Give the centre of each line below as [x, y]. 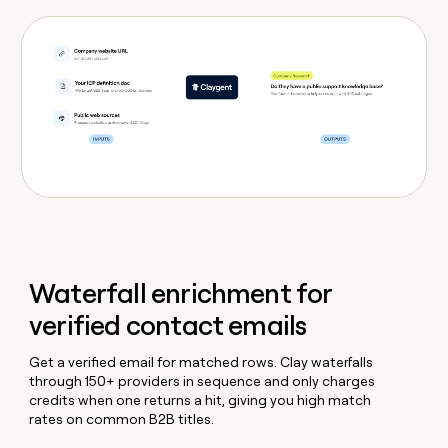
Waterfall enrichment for [181, 294]
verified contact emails [168, 326]
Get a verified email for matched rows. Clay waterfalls [201, 361]
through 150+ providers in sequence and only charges [202, 380]
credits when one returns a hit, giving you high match [200, 399]
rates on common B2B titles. [122, 418]
